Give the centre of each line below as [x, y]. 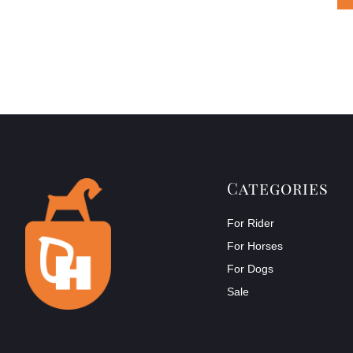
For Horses [255, 245]
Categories [278, 188]
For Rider [251, 223]
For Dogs [250, 268]
